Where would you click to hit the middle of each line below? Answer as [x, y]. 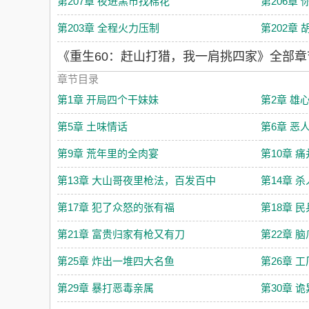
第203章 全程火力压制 [108, 28]
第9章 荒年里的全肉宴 [108, 153]
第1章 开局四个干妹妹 [108, 100]
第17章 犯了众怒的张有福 [116, 207]
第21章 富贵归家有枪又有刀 [121, 234]
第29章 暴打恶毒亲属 [106, 288]
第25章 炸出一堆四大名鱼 [116, 261]
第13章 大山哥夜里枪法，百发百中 [137, 180]
